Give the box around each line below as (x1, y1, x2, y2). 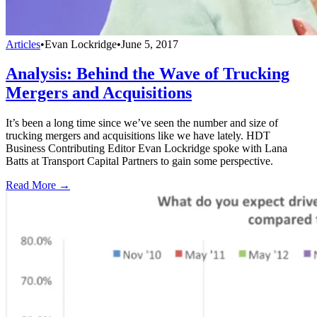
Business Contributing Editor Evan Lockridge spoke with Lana (6, 142, 287, 155)
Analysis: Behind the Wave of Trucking (6, 64, 289, 83)
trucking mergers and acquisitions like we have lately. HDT (6, 129, 270, 142)
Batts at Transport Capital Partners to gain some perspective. (6, 155, 273, 168)
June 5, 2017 (121, 38, 178, 50)
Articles (6, 38, 40, 50)
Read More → (6, 179, 70, 192)
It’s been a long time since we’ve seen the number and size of (6, 117, 278, 129)
